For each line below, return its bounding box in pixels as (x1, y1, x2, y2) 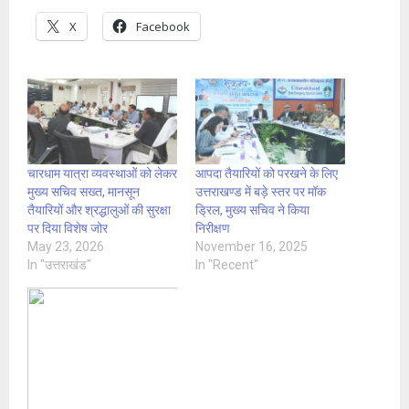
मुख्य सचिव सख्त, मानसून (27, 184, 140, 199)
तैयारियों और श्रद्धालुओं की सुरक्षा (27, 202, 171, 217)
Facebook (136, 18, 190, 36)
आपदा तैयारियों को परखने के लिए (195, 165, 338, 181)
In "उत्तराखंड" (27, 257, 91, 272)
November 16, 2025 (195, 238, 308, 254)
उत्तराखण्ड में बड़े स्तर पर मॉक (195, 184, 326, 199)
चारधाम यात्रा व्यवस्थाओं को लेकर (27, 165, 177, 181)
